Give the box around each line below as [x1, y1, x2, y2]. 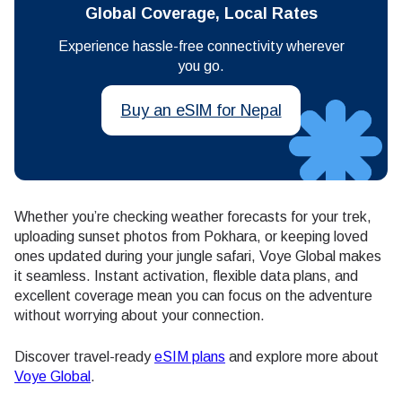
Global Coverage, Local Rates [84, 4, 318, 23]
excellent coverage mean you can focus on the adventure [14, 288, 372, 304]
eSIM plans [154, 349, 225, 365]
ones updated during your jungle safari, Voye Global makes [14, 249, 381, 265]
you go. [178, 58, 224, 74]
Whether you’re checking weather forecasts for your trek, [14, 209, 371, 225]
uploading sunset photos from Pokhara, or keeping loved [14, 229, 368, 245]
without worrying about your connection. [14, 308, 265, 324]
